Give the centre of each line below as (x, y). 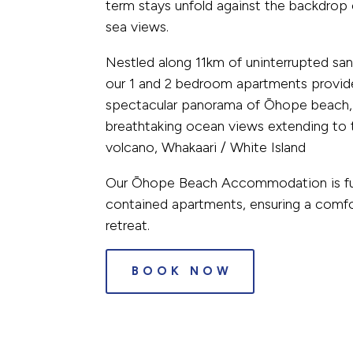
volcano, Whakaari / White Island (206, 147)
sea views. (137, 26)
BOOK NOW (182, 271)
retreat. (128, 225)
